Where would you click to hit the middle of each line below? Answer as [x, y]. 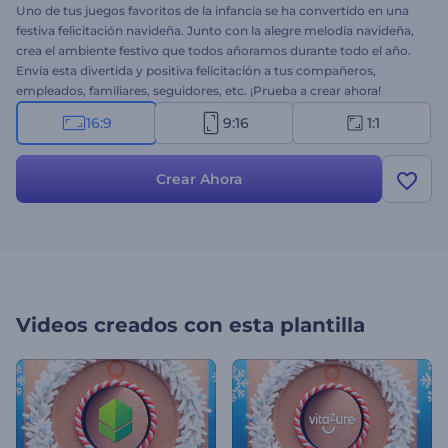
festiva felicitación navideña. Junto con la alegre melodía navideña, [215, 30]
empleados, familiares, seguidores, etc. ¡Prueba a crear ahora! [198, 90]
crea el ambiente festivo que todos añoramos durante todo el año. [213, 50]
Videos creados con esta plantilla [190, 325]
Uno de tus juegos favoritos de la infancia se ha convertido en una [212, 10]
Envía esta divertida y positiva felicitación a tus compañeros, [196, 70]
